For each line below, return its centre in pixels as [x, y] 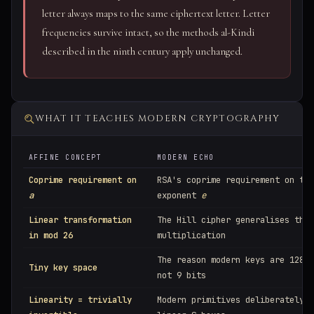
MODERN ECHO [186, 158]
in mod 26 [51, 235]
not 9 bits [182, 275]
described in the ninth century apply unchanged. [142, 52]
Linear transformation [80, 220]
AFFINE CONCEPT [66, 158]
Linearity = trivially [80, 300]
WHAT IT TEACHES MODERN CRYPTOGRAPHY [157, 119]
